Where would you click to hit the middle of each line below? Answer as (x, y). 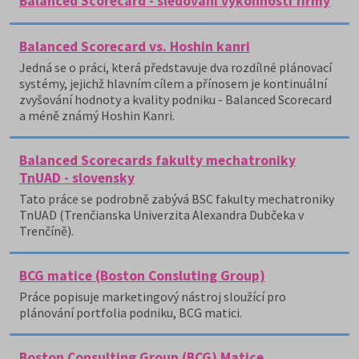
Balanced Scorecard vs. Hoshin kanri (135, 46)
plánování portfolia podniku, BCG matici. (131, 313)
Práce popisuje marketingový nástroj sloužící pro (153, 296)
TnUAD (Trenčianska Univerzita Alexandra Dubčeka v (161, 215)
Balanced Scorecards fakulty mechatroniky (157, 160)
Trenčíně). (46, 231)
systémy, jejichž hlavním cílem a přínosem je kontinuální (173, 83)
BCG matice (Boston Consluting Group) (142, 276)
